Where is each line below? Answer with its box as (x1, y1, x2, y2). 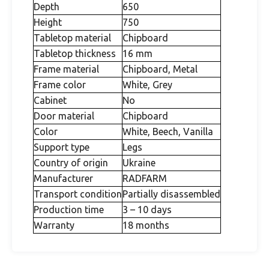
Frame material (34, 64, 99, 74)
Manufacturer (34, 173, 93, 184)
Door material (34, 110, 94, 121)
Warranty (34, 220, 74, 231)
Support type (34, 142, 89, 153)
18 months (122, 220, 169, 231)
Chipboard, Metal (122, 64, 198, 74)
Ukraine (122, 157, 156, 168)
